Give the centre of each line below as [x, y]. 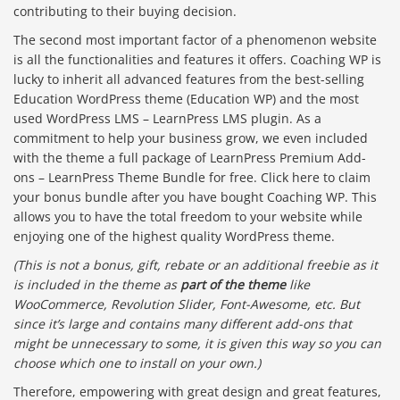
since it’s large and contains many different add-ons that [183, 324]
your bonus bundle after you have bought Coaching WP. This [195, 197]
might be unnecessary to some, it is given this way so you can [197, 344]
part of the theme [233, 285]
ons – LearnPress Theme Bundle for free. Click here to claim [192, 178]
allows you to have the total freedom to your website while [188, 217]
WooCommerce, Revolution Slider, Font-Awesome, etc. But [187, 304]
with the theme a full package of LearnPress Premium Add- [190, 158]
